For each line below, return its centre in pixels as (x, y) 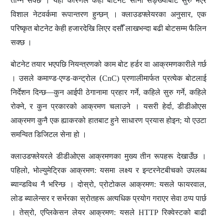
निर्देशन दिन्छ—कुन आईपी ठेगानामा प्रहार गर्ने (75, 92)
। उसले (22, 78)
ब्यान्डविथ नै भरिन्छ (38, 184)
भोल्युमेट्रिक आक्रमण (64, 170)
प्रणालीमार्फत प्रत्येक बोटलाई (164, 78)
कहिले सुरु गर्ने (164, 92)
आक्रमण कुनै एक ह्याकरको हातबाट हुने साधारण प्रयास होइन (95, 120)
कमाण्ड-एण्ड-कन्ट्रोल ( (70, 78)
